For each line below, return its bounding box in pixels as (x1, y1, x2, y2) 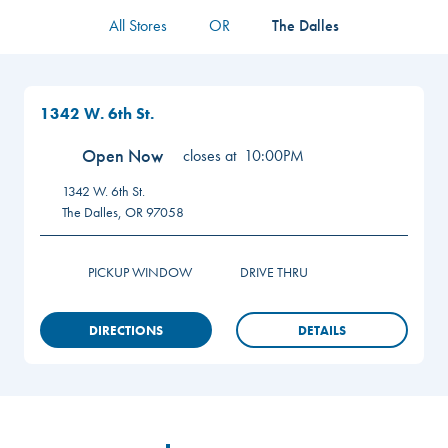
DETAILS (298, 321, 346, 339)
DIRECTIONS (89, 321, 163, 339)
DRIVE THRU (240, 262, 308, 281)
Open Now (82, 144, 163, 167)
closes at (183, 144, 236, 166)
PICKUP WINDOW (88, 262, 192, 281)
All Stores (109, 15, 167, 36)
